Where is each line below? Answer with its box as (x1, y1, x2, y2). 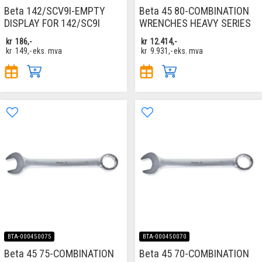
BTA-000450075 (7, 232, 51, 240)
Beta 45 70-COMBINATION (139, 247, 249, 260)
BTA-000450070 (142, 232, 187, 240)
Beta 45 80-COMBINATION (139, 5, 249, 18)
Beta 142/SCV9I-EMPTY (4, 5, 105, 18)
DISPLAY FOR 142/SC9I (4, 17, 100, 30)
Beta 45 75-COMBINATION (4, 247, 114, 260)
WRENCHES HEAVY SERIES (139, 17, 251, 30)
